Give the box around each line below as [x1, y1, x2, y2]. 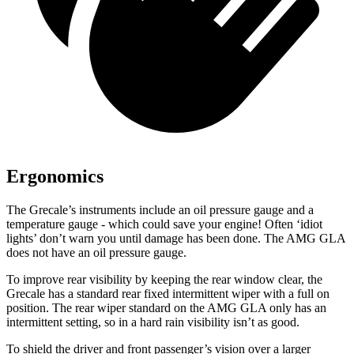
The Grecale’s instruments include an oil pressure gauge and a [6, 202, 314, 217]
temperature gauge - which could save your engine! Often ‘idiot [6, 217, 322, 231]
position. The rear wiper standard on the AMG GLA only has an [6, 300, 326, 314]
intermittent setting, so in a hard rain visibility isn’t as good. [6, 314, 299, 329]
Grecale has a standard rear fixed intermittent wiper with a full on [6, 286, 330, 300]
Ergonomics [6, 165, 104, 186]
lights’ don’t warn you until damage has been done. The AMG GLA [6, 231, 345, 245]
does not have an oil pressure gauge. [6, 245, 186, 259]
